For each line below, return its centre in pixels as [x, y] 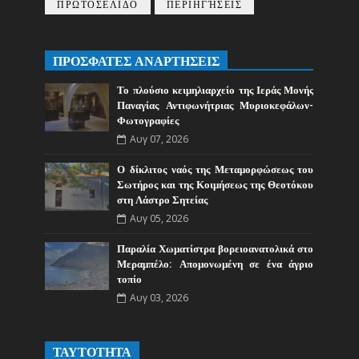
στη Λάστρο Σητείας [163, 200]
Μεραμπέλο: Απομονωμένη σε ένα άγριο [216, 264]
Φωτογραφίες [148, 121]
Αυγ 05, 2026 [159, 218]
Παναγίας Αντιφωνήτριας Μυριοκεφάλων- [216, 106]
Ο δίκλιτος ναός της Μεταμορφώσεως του [216, 170]
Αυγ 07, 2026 [159, 139]
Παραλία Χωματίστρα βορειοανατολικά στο [216, 249]
